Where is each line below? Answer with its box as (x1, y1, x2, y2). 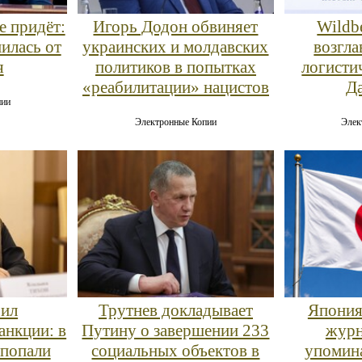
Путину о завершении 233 (82, 320, 270, 340)
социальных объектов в (91, 340, 260, 360)
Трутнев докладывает (98, 300, 253, 320)
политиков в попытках (95, 57, 256, 78)
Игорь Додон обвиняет (93, 17, 259, 37)
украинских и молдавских (82, 37, 269, 57)
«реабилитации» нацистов (82, 78, 269, 98)
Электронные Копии (134, 116, 217, 128)
